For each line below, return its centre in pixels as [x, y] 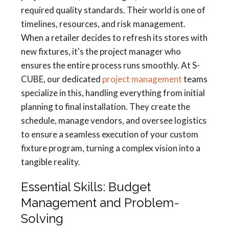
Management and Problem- [100, 203]
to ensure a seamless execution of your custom [110, 134]
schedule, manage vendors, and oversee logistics [114, 121]
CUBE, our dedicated [62, 79]
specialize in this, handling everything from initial [113, 93]
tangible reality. [51, 162]
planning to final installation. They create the [106, 107]
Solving [42, 219]
